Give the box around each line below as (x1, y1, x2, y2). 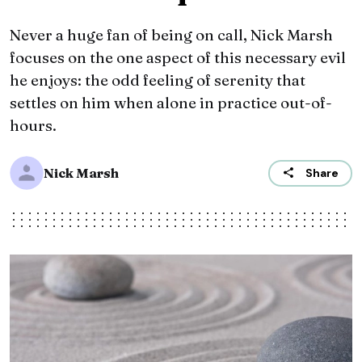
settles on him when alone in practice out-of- (10, 93, 332, 113)
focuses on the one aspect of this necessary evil (10, 48, 346, 68)
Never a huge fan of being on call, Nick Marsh (10, 25, 333, 45)
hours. (10, 116, 57, 136)
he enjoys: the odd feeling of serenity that (10, 70, 305, 90)
